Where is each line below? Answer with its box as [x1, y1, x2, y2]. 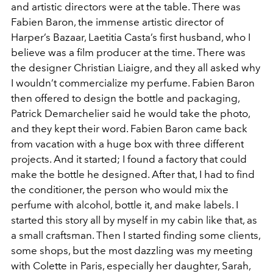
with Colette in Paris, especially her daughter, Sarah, [11, 260, 250, 272]
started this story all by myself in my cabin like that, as [11, 214, 257, 226]
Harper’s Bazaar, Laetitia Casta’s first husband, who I [11, 31, 250, 43]
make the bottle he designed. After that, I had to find [11, 168, 255, 180]
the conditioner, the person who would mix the [11, 183, 229, 196]
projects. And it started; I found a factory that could [11, 153, 247, 165]
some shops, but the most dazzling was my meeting [11, 244, 253, 257]
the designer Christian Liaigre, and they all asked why [11, 62, 260, 74]
